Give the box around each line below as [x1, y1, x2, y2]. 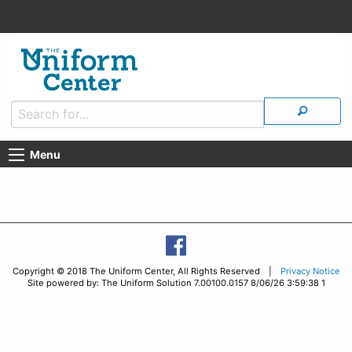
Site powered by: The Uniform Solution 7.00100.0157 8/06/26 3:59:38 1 [27, 277, 325, 289]
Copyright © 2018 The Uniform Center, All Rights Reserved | [12, 266, 280, 277]
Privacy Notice [280, 266, 340, 277]
